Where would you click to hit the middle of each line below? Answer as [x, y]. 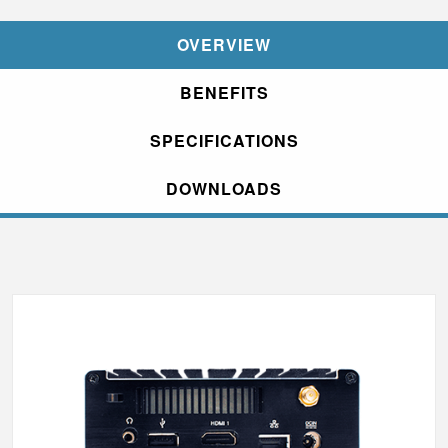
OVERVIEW [224, 45]
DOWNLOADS [224, 189]
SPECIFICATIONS [224, 141]
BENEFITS [224, 93]
